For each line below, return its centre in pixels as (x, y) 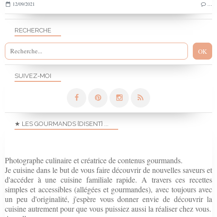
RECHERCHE (33, 30)
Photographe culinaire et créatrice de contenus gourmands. (94, 160)
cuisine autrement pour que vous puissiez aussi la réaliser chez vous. (108, 208)
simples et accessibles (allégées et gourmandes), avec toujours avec (108, 189)
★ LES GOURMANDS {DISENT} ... (62, 124)
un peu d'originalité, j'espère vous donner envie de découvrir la (108, 199)
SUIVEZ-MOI (33, 76)
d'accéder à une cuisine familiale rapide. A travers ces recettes (108, 179)
